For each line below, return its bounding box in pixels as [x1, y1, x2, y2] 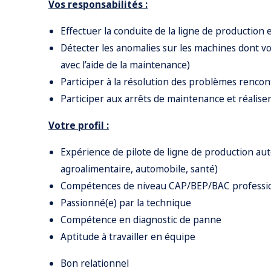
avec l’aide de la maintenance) [60, 58, 190, 71]
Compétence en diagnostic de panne [60, 213, 221, 226]
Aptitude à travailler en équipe [60, 230, 195, 243]
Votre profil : [48, 119, 109, 132]
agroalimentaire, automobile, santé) [60, 162, 218, 175]
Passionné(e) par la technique [60, 196, 191, 209]
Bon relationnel [60, 256, 129, 270]
